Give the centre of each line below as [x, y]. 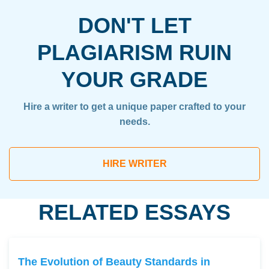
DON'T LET [134, 25]
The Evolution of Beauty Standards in [114, 261]
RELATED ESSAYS [134, 212]
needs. [134, 121]
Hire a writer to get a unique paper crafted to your [134, 106]
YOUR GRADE [134, 79]
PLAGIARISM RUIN [134, 52]
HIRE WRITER [134, 163]
